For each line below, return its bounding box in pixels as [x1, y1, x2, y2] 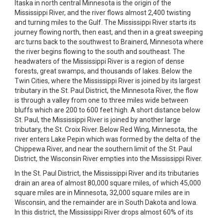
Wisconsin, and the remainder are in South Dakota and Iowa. [15, 199, 198, 206]
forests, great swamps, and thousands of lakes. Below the [15, 67, 192, 75]
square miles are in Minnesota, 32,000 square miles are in [15, 189, 190, 197]
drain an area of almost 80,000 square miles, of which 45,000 [15, 179, 201, 187]
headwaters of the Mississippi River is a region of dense [15, 57, 184, 65]
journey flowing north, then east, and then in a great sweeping [15, 28, 203, 36]
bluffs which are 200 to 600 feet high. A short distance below [15, 106, 200, 114]
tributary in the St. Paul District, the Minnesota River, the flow [15, 87, 199, 94]
